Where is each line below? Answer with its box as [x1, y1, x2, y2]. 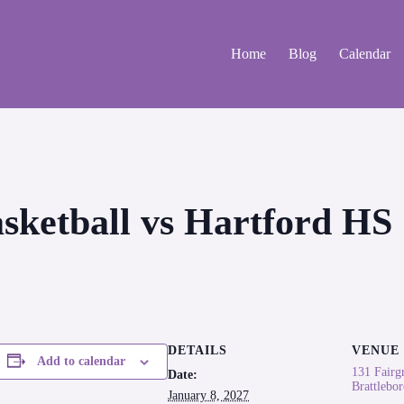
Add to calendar [36, 354, 125, 368]
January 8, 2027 [168, 389, 249, 402]
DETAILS [168, 344, 227, 357]
